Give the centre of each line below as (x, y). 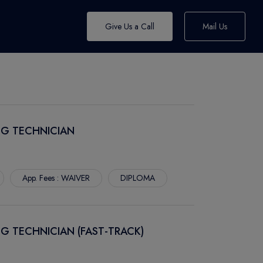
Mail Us (215, 26)
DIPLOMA (138, 178)
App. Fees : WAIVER (56, 178)
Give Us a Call (130, 26)
